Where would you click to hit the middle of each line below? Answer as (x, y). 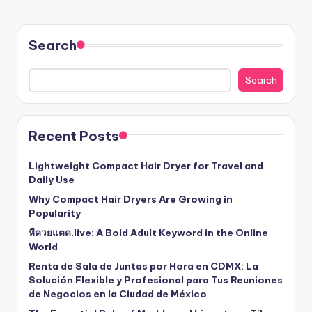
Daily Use (52, 179)
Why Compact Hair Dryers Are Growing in (131, 199)
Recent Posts (74, 135)
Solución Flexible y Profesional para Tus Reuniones (156, 280)
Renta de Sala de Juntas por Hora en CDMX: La (143, 266)
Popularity (55, 213)
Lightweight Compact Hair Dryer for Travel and (146, 165)
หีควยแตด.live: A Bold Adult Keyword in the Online (148, 232)
